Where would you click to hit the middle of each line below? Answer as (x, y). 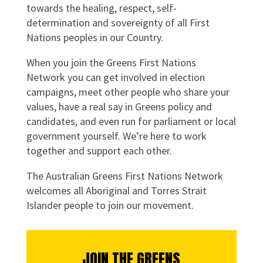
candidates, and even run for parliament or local (131, 121)
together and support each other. (99, 151)
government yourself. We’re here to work (116, 136)
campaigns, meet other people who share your (128, 92)
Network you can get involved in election (115, 77)
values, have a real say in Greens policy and (119, 107)
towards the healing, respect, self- (101, 8)
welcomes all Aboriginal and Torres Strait (116, 190)
